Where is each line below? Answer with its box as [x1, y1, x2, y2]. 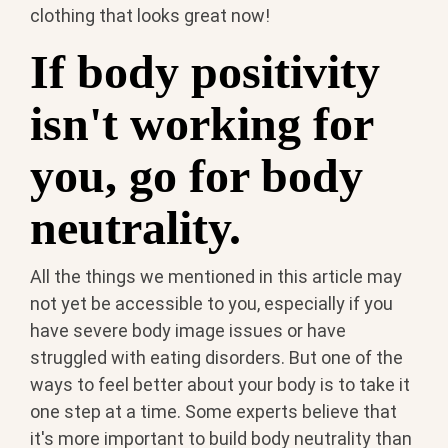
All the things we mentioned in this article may [30, 265, 402, 287]
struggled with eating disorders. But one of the [30, 346, 403, 368]
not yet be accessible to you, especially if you [30, 292, 393, 314]
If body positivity [30, 45, 380, 99]
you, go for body [30, 149, 363, 203]
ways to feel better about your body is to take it [30, 373, 410, 395]
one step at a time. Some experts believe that [30, 400, 397, 422]
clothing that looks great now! [30, 5, 270, 27]
